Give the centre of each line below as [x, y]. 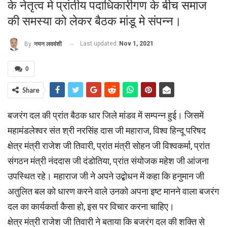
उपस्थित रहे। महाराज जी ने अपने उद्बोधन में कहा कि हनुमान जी [106, 176]
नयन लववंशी [48, 44]
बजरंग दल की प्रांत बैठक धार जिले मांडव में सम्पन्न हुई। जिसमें [106, 116]
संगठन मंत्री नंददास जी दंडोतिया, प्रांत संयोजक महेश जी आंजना [108, 161]
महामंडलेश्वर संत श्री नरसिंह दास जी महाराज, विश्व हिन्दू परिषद [107, 131]
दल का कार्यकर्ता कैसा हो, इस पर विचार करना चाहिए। [91, 207]
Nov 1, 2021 [136, 44]
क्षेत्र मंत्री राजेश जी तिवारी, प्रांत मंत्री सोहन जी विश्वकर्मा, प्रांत [109, 146]
